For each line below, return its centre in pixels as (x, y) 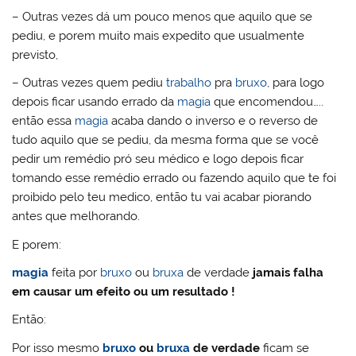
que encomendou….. (267, 102)
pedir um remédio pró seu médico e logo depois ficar (158, 159)
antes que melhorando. (76, 217)
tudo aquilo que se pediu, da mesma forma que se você (166, 140)
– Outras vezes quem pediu (89, 83)
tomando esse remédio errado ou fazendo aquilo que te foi (174, 178)
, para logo (296, 83)
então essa (44, 121)
